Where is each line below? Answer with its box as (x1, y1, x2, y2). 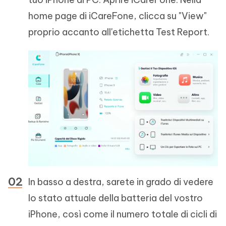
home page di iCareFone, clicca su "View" (28, 10, 207, 22)
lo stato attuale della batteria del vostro (28, 192, 203, 204)
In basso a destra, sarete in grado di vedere (28, 176, 213, 188)
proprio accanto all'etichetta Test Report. (28, 26, 209, 38)
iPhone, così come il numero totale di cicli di (28, 208, 217, 220)
